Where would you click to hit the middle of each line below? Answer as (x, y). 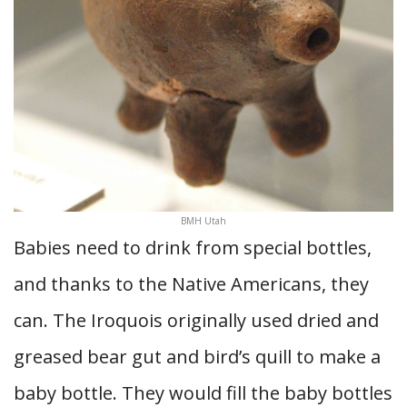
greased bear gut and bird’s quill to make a (197, 357)
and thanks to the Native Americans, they (191, 284)
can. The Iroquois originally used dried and (196, 320)
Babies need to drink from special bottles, (193, 248)
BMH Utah (203, 221)
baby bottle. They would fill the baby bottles (203, 393)
